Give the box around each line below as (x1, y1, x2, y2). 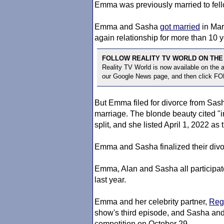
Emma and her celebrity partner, (94, 197, 209, 206)
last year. (94, 175, 126, 184)
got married (160, 22, 200, 31)
